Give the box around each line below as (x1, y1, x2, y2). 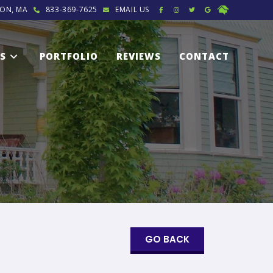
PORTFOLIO (40, 50, 98, 62)
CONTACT (179, 50, 229, 62)
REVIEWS (116, 50, 161, 62)
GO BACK (145, 233, 190, 246)
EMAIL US (115, 4, 149, 15)
